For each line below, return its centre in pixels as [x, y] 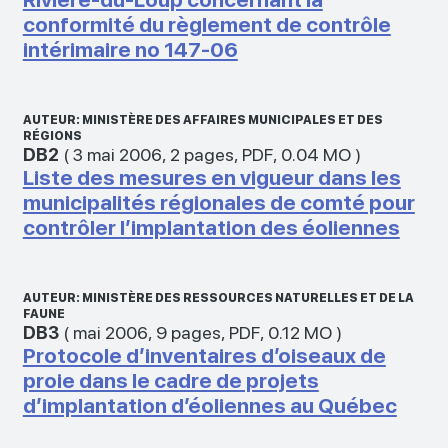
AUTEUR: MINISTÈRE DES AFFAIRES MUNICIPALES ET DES [202, 119]
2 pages [201, 154]
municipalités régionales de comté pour [218, 202]
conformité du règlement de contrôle [206, 24]
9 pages [188, 332]
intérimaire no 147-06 [130, 49]
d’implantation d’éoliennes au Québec [209, 405]
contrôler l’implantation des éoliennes [211, 227]
